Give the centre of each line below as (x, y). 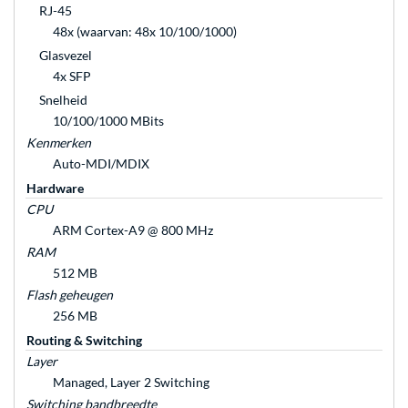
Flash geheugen (70, 295)
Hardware (55, 189)
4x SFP (72, 76)
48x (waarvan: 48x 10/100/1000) (145, 32)
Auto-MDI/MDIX (101, 164)
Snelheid (63, 100)
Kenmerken (59, 143)
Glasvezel (66, 56)
